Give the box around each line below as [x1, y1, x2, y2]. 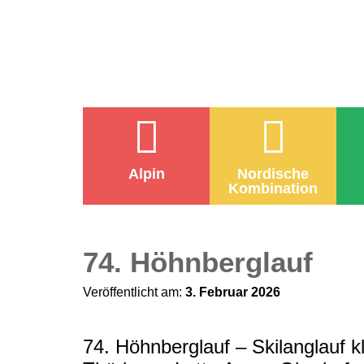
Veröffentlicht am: [83, 285, 185, 299]
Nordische [237, 166, 309, 182]
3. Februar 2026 [185, 285, 280, 299]
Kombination [228, 180, 318, 197]
